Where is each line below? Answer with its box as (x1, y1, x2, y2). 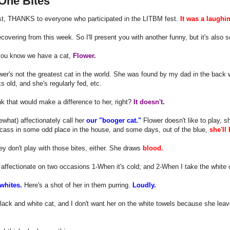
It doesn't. (133, 98, 165, 106)
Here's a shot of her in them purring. (22, 181, 132, 189)
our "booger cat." (86, 116, 141, 124)
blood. (143, 144, 163, 152)
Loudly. (132, 181, 156, 189)
